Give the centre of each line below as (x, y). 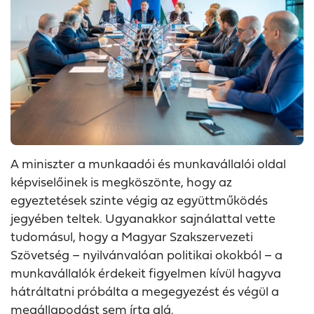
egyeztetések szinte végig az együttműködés (139, 199)
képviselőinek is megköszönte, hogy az (121, 181)
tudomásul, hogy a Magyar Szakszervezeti (132, 236)
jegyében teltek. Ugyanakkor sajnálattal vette (143, 218)
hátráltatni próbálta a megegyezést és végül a (145, 291)
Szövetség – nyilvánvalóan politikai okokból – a (146, 254)
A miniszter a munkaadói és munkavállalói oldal (148, 163)
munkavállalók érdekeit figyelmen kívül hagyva (146, 272)
